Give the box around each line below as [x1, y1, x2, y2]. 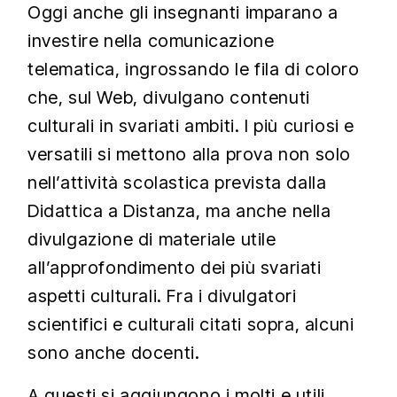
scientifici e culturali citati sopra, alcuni [27, 314, 354, 335]
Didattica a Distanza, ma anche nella [27, 200, 331, 222]
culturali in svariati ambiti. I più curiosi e [27, 115, 355, 136]
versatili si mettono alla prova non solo [27, 144, 352, 165]
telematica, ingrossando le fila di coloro [27, 58, 360, 80]
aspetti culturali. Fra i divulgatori [27, 285, 297, 307]
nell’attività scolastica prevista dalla [27, 172, 327, 193]
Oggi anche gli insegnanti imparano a [27, 2, 339, 23]
